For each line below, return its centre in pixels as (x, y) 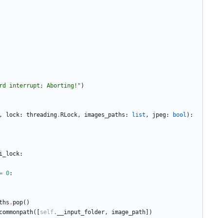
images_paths (105, 115)
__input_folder (81, 212)
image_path (128, 212)
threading (42, 115)
